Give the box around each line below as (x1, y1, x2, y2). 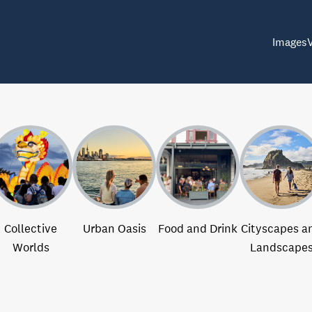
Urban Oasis (82, 221, 146, 236)
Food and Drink (158, 221, 237, 236)
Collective (4, 221, 57, 236)
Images (272, 34, 307, 49)
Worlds (12, 240, 49, 255)
